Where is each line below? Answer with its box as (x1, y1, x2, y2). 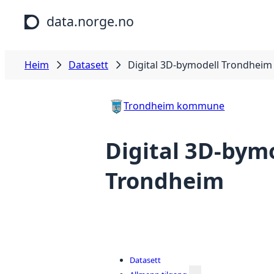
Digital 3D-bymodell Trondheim (128, 58, 272, 72)
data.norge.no (46, 12, 134, 30)
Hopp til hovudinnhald (5, 5, 108, 18)
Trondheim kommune (124, 99, 225, 113)
